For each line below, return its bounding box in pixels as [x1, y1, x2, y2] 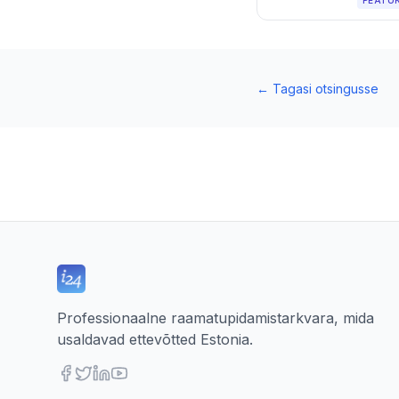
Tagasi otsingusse [273, 81, 379, 96]
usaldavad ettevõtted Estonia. [57, 330, 253, 348]
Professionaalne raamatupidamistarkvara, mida [57, 309, 374, 327]
